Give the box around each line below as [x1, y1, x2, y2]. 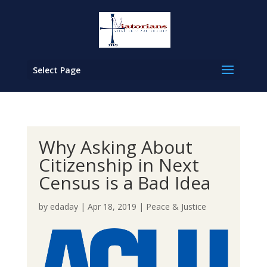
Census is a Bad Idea [38, 170, 210, 195]
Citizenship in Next [38, 153, 199, 177]
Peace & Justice [145, 201, 206, 212]
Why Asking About [38, 135, 193, 159]
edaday [49, 201, 78, 212]
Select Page [32, 64, 80, 76]
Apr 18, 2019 [87, 201, 136, 212]
